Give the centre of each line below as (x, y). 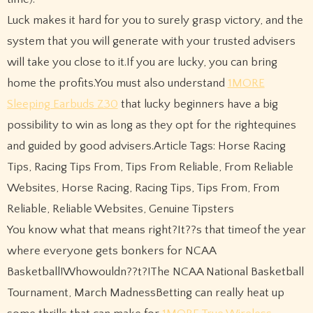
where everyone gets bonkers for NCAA (111, 251)
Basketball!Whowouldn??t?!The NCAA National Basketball (155, 272)
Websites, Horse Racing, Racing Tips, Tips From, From (143, 188)
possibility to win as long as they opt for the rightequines (151, 125)
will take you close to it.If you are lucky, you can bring (142, 63)
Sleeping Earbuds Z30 (62, 104)
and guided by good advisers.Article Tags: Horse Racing (146, 146)
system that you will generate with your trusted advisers (151, 42)
